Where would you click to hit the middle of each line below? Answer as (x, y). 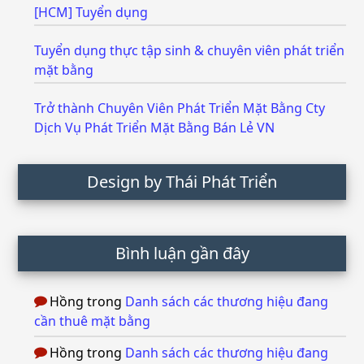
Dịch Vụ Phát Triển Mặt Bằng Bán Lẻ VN (155, 128)
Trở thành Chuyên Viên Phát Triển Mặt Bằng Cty (180, 108)
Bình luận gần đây (182, 253)
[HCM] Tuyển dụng (91, 12)
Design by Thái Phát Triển (182, 182)
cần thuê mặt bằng (93, 321)
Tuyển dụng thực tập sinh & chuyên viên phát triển (190, 50)
